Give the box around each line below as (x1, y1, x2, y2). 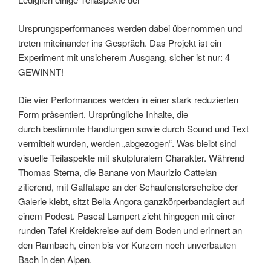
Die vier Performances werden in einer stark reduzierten (18, 93, 238, 106)
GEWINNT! (18, 65, 64, 78)
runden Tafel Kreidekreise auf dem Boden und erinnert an (18, 224, 242, 237)
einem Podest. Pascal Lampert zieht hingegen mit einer (18, 209, 235, 223)
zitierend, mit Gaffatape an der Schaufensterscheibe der (18, 180, 238, 194)
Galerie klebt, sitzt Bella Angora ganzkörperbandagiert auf (18, 195, 244, 208)
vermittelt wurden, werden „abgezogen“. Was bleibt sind (18, 137, 236, 150)
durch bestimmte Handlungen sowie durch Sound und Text (18, 122, 249, 135)
